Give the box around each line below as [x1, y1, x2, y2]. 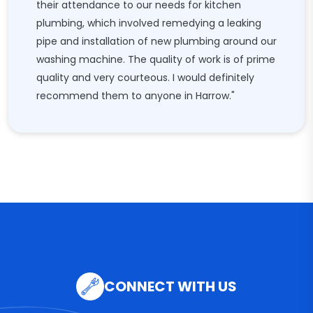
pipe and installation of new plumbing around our [36, 34, 277, 48]
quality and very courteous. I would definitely [36, 71, 254, 85]
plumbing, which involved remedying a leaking [36, 16, 261, 30]
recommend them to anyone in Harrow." [36, 89, 235, 103]
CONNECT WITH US [104, 277, 237, 296]
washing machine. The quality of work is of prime [36, 52, 275, 66]
